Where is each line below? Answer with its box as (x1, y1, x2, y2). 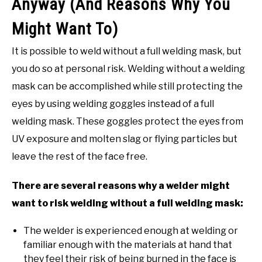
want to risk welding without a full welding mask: (12, 198, 243, 209)
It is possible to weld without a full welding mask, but (12, 46, 242, 57)
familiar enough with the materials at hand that (23, 239, 232, 251)
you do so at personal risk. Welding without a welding (12, 63, 245, 75)
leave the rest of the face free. (12, 151, 147, 163)
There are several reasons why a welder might (12, 180, 230, 192)
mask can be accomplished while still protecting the (12, 81, 243, 92)
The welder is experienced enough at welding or (23, 225, 238, 237)
